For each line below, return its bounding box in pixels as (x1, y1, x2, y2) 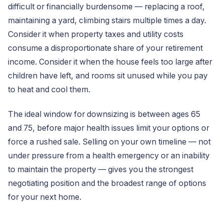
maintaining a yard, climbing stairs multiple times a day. (8, 16, 206, 25)
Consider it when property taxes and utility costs (8, 30, 184, 39)
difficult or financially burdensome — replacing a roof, (8, 2, 205, 11)
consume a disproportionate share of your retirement (8, 43, 203, 53)
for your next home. (8, 192, 81, 202)
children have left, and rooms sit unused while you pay (8, 71, 208, 80)
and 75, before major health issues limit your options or (8, 123, 209, 133)
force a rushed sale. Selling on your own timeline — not (8, 137, 211, 147)
